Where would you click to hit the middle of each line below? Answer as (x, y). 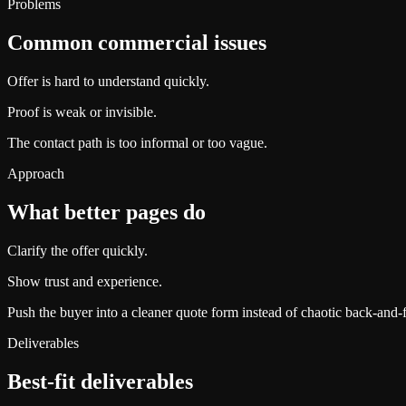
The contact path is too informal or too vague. (137, 143)
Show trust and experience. (85, 282)
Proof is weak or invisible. (82, 112)
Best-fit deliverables (100, 381)
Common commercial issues (137, 43)
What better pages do (106, 213)
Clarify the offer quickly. (77, 251)
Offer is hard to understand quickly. (108, 82)
